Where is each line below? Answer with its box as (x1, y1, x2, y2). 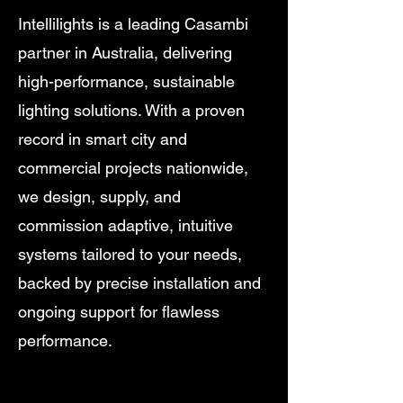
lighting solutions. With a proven (18, 101, 245, 120)
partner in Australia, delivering (18, 43, 232, 62)
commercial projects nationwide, (18, 158, 248, 177)
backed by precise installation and (18, 273, 261, 292)
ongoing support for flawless (18, 302, 219, 321)
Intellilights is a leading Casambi (18, 14, 248, 33)
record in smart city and (18, 130, 187, 148)
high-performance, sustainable (18, 72, 235, 91)
